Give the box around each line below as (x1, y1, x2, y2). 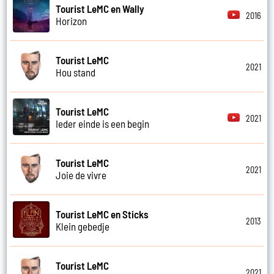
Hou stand (56, 66, 96, 79)
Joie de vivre (56, 169, 107, 182)
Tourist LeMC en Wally (56, 2, 145, 15)
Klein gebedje (56, 220, 110, 233)
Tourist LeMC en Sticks (56, 208, 149, 221)
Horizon (56, 15, 87, 28)
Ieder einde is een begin (56, 117, 150, 130)
